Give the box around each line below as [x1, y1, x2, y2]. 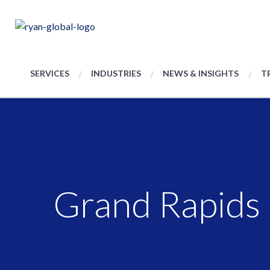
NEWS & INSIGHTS [163, 68, 239, 78]
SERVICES [30, 68, 69, 78]
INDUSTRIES [91, 68, 142, 78]
